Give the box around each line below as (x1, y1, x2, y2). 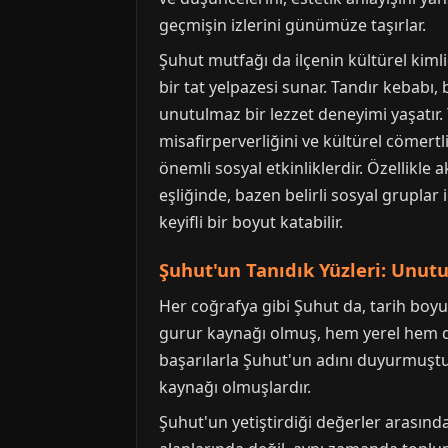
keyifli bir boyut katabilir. (159, 211, 343, 234)
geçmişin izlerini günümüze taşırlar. (159, 14, 426, 37)
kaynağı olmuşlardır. (159, 376, 311, 399)
